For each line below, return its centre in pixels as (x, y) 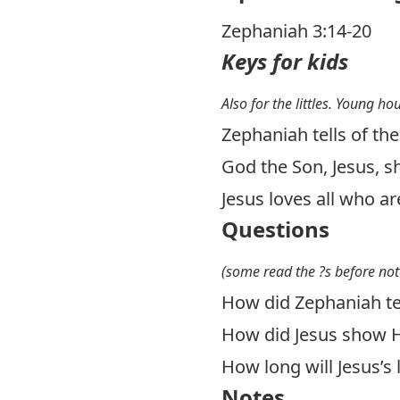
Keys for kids (285, 61)
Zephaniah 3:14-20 (296, 31)
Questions (275, 229)
